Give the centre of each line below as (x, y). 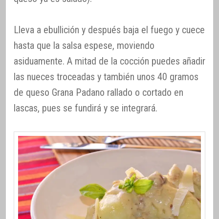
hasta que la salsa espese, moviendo (84, 45)
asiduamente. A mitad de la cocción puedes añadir (109, 61)
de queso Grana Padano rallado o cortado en (99, 92)
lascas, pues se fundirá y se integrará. (86, 108)
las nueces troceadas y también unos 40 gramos (106, 77)
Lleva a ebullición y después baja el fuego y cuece (109, 30)
